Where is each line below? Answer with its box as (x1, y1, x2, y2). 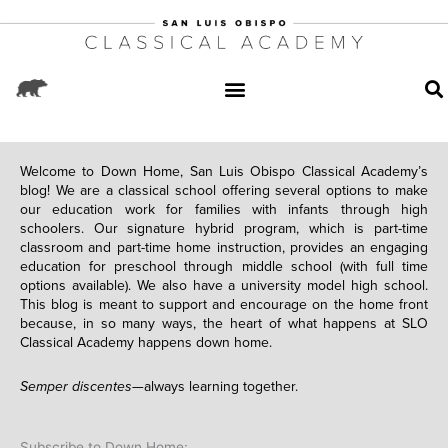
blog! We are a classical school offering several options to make (20, 182, 428, 200)
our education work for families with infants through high (20, 201, 428, 219)
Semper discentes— (20, 377, 144, 395)
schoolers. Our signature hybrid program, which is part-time (20, 220, 428, 238)
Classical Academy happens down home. (20, 334, 272, 352)
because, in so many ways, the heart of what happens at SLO (20, 315, 428, 333)
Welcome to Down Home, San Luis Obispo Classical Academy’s (20, 163, 428, 181)
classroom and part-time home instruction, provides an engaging (20, 239, 428, 257)
